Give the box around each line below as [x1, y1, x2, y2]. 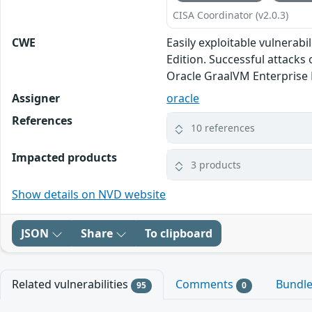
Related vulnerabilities [12, 276, 131, 292]
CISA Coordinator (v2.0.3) [173, 8, 289, 22]
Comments [175, 276, 236, 292]
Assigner [12, 91, 60, 107]
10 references [191, 121, 256, 135]
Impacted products [12, 150, 117, 166]
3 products [191, 158, 242, 172]
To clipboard [145, 226, 212, 242]
